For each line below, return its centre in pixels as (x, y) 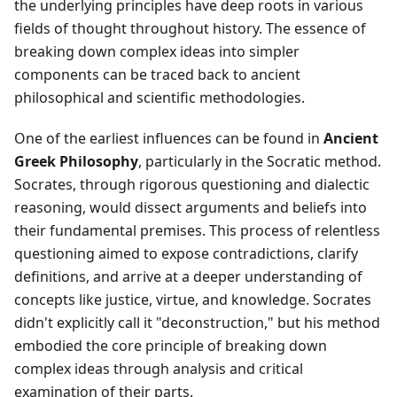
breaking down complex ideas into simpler (157, 52)
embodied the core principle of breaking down (171, 346)
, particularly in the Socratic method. (260, 162)
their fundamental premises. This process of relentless (197, 231)
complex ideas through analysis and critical (159, 369)
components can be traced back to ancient (157, 75)
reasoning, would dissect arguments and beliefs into (191, 208)
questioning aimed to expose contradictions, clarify (186, 254)
